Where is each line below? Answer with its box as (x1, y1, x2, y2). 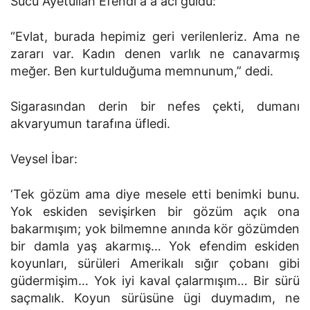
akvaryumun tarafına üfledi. (10, 116, 170, 131)
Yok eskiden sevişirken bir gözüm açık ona (10, 204, 300, 219)
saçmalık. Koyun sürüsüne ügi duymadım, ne (10, 291, 300, 305)
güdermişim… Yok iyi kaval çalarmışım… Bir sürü (10, 273, 300, 288)
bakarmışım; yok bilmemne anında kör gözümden (10, 221, 300, 236)
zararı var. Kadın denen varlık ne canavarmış (10, 46, 300, 61)
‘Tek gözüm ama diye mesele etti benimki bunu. (10, 187, 300, 201)
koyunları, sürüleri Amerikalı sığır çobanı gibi (10, 256, 300, 271)
